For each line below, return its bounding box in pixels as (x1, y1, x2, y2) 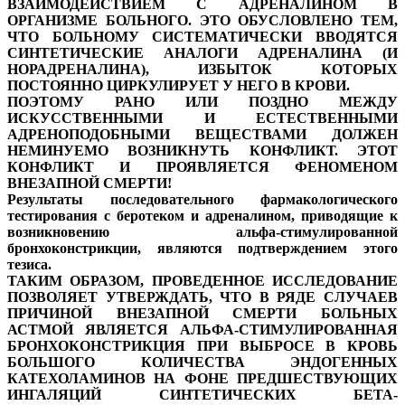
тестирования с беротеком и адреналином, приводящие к (7, 208, 398, 224)
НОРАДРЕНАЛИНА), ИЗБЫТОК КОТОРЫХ (7, 61, 398, 78)
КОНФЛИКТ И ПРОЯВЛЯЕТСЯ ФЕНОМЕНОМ (7, 159, 398, 175)
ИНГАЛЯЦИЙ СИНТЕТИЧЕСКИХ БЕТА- (7, 387, 398, 403)
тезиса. (7, 257, 52, 273)
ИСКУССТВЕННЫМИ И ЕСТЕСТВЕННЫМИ (7, 110, 398, 127)
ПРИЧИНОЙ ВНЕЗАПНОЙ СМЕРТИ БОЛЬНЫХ (7, 306, 398, 322)
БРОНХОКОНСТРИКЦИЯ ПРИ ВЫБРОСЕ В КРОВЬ (7, 338, 398, 354)
